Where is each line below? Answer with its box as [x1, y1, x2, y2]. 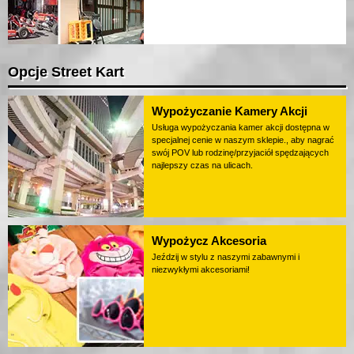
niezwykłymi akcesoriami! [152, 265, 250, 275]
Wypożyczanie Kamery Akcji [152, 104, 307, 119]
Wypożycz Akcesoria [152, 234, 266, 248]
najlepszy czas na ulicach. [152, 160, 253, 171]
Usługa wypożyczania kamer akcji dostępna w [152, 122, 330, 133]
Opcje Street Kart [8, 64, 124, 81]
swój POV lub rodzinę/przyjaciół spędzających [152, 148, 329, 158]
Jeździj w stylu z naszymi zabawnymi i [152, 252, 299, 262]
